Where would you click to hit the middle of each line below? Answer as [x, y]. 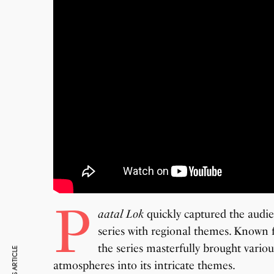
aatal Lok [120, 214]
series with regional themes [163, 231]
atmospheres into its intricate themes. [145, 265]
